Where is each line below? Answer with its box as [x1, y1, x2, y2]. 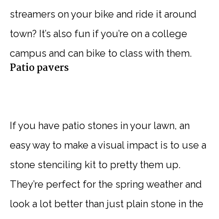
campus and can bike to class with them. [10, 47, 192, 60]
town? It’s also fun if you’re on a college [10, 28, 187, 40]
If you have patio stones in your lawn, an [10, 120, 190, 132]
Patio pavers [10, 61, 69, 77]
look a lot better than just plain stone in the [10, 198, 203, 210]
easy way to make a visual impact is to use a [10, 139, 206, 152]
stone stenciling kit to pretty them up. [10, 159, 180, 171]
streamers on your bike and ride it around [10, 8, 197, 21]
